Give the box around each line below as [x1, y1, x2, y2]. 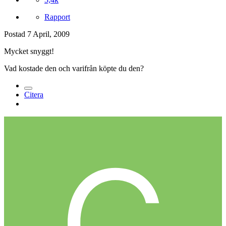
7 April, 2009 [27, 29, 70, 38]
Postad [4, 29, 27, 38]
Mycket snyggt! [4, 46, 54, 55]
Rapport [44, 12, 70, 21]
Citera [24, 90, 43, 99]
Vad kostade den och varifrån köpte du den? [4, 64, 144, 73]
